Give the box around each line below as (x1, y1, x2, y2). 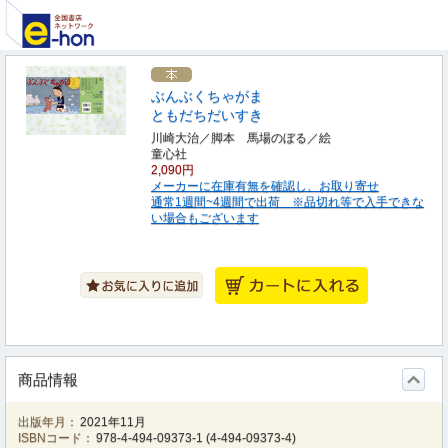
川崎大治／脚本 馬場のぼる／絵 (151, 131, 331, 145)
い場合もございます (151, 211, 259, 225)
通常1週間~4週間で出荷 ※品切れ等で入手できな (151, 195, 424, 209)
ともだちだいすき (151, 107, 263, 123)
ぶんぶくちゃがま (151, 88, 263, 104)
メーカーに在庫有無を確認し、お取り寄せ (151, 179, 379, 193)
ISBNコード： (18, 431, 94, 445)
